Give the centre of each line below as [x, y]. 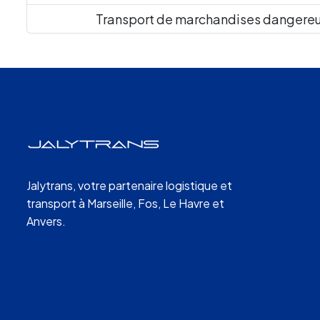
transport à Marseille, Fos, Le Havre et [125, 203]
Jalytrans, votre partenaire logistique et [129, 185]
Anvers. [46, 221]
